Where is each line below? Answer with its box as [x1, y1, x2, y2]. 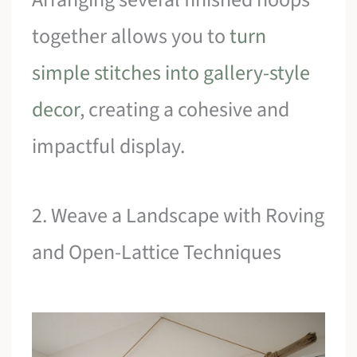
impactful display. [32, 131, 186, 161]
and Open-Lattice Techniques [32, 237, 282, 268]
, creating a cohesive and [80, 94, 290, 124]
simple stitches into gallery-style [32, 57, 311, 88]
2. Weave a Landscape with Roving [32, 201, 325, 231]
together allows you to [32, 21, 230, 51]
